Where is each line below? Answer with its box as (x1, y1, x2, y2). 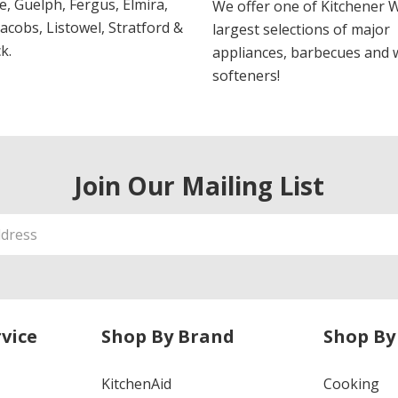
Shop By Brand (100, 323, 235, 348)
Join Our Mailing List (74, 168, 324, 203)
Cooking (323, 373, 380, 394)
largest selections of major (212, 19, 390, 39)
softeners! (212, 65, 280, 85)
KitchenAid (100, 373, 171, 394)
